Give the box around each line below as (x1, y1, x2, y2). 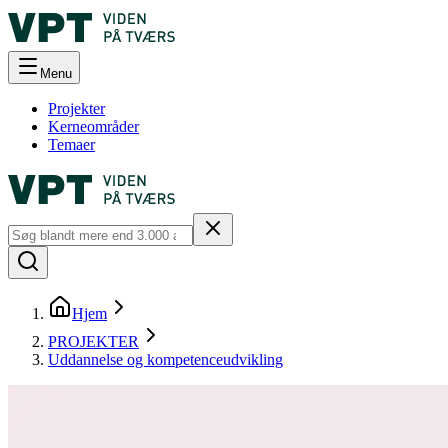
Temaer (48, 136, 95, 153)
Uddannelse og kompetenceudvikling (48, 351, 283, 368)
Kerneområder (48, 118, 139, 135)
